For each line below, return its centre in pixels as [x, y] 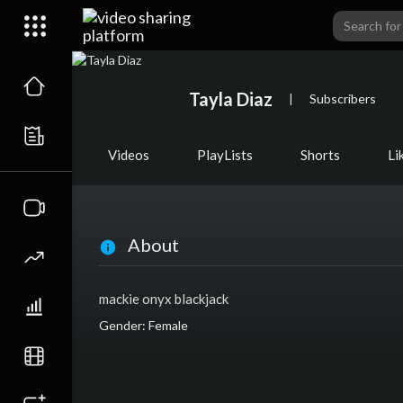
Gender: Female [143, 326]
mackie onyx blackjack [164, 299]
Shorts [320, 155]
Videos [129, 155]
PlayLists [225, 155]
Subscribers [343, 98]
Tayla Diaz [231, 99]
